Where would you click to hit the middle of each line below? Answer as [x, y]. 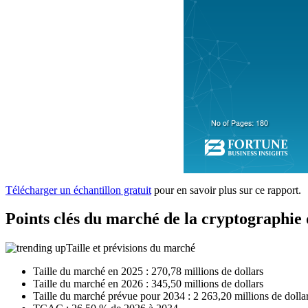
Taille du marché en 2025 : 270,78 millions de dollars [148, 272]
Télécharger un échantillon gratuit [78, 190]
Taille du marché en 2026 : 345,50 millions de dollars [148, 284]
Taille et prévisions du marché [131, 248]
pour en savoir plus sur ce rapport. [226, 190]
